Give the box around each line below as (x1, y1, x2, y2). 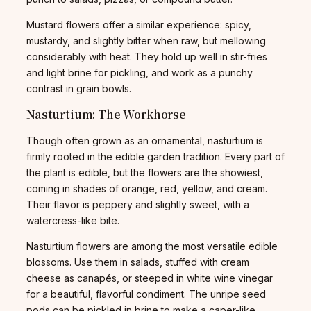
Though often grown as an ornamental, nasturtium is (26, 134, 263, 146)
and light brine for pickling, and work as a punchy (26, 66, 253, 78)
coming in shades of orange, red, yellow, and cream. (26, 182, 267, 194)
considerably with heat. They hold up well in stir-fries (26, 50, 267, 62)
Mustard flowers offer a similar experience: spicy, (26, 18, 251, 31)
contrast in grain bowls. (26, 82, 131, 94)
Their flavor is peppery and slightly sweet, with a (26, 198, 249, 210)
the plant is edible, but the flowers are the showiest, (26, 166, 263, 178)
